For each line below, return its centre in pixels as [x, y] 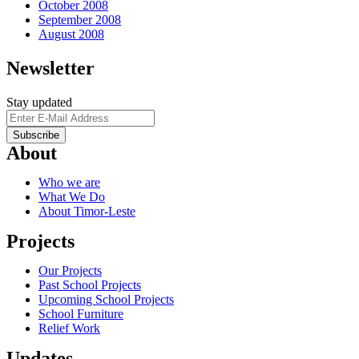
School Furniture [81, 313]
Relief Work [69, 328]
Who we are [69, 182]
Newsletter [50, 68]
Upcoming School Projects [106, 299]
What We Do [72, 196]
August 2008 [71, 34]
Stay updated [39, 102]
